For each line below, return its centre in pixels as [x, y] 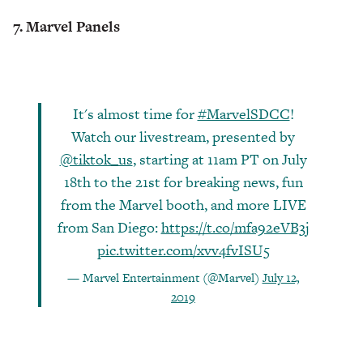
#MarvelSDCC [243, 114]
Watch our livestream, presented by [183, 137]
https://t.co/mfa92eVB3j [235, 228]
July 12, [281, 278]
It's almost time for [135, 114]
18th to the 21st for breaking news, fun [183, 182]
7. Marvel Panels [66, 27]
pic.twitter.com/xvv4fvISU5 [183, 250]
